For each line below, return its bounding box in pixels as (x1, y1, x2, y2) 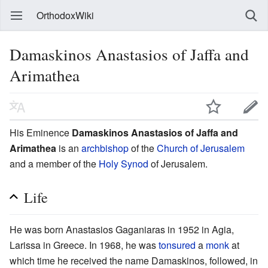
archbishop (81, 141, 129, 155)
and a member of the (10, 156, 99, 170)
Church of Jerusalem (157, 141, 245, 155)
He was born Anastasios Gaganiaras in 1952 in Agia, (10, 222, 234, 236)
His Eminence (10, 125, 72, 139)
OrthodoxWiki (36, 8, 94, 22)
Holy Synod (99, 156, 148, 170)
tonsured (159, 237, 196, 252)
